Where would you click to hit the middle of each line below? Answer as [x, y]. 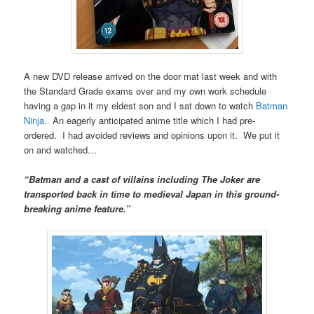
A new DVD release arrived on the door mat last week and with [151, 76]
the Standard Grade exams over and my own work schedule [145, 90]
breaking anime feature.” [77, 209]
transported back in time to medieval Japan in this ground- [152, 194]
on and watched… [61, 149]
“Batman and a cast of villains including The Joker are [142, 179]
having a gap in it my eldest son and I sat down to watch [140, 105]
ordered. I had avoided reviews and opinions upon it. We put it [152, 135]
